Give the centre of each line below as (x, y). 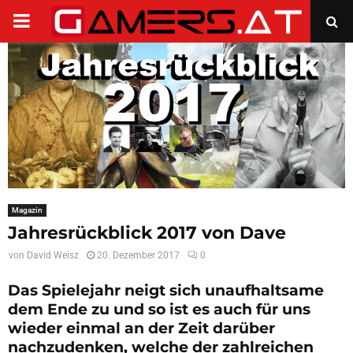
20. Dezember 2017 (138, 256)
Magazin (27, 210)
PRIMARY (52, 20)
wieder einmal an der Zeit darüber (141, 329)
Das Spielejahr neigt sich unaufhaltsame (166, 291)
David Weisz (53, 256)
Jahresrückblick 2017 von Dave (147, 233)
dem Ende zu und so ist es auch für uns (159, 310)
